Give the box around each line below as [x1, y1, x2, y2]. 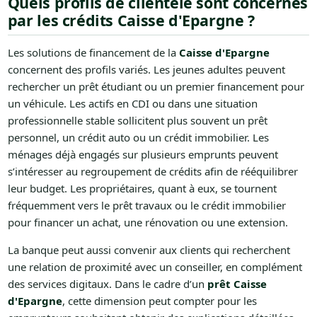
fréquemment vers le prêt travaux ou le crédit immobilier [7, 197, 286, 212]
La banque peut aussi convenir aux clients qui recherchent [7, 242, 290, 257]
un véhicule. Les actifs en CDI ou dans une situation [7, 96, 258, 110]
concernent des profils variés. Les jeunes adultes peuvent [7, 62, 285, 76]
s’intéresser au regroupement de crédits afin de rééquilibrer [7, 163, 298, 178]
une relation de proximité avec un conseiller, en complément [7, 259, 302, 274]
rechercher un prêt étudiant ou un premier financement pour [7, 79, 304, 93]
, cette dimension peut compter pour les [62, 293, 257, 308]
